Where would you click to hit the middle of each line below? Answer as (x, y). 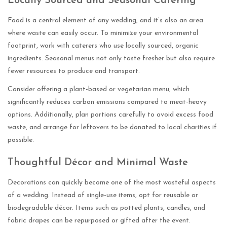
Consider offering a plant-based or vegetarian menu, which (99, 90)
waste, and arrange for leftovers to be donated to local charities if (112, 128)
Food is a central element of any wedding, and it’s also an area (105, 21)
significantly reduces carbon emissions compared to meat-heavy (107, 102)
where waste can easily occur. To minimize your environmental (103, 33)
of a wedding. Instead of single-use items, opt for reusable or (103, 196)
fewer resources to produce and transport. (74, 71)
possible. (21, 140)
